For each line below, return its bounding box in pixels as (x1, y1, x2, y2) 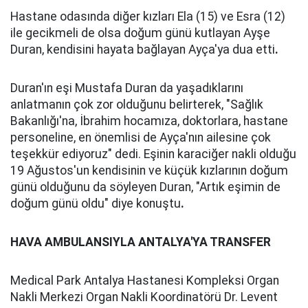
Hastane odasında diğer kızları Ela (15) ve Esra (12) (10, 10, 285, 23)
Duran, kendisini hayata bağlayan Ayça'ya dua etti (10, 43, 275, 56)
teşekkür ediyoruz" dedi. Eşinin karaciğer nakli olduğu (10, 147, 296, 161)
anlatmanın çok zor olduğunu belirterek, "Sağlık (10, 98, 263, 111)
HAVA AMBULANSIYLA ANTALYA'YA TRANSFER (10, 235, 271, 249)
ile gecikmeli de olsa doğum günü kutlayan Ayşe (10, 26, 270, 40)
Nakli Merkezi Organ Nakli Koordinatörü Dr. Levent (10, 290, 278, 304)
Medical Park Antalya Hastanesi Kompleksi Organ (10, 274, 279, 287)
